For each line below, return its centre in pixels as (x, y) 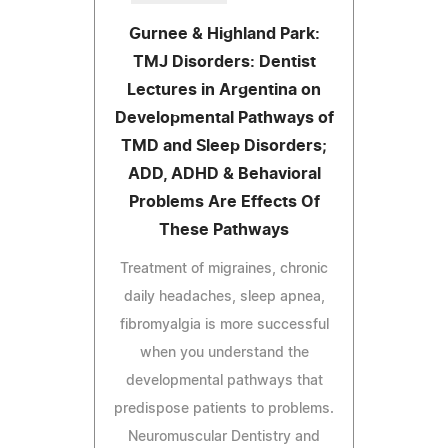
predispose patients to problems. (224, 408)
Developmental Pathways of (224, 117)
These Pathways (224, 229)
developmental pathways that (224, 380)
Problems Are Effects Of (224, 201)
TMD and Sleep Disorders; (224, 145)
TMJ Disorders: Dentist (224, 61)
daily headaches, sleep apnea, (224, 296)
